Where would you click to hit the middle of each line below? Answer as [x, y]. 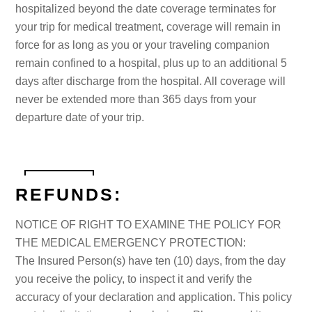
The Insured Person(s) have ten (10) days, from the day [151, 260]
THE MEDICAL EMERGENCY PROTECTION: [131, 242]
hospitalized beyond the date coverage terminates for [146, 9]
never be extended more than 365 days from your [136, 100]
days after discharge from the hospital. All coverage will [151, 81]
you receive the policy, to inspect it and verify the [134, 279]
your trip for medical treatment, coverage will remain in [148, 27]
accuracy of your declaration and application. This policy [154, 297]
